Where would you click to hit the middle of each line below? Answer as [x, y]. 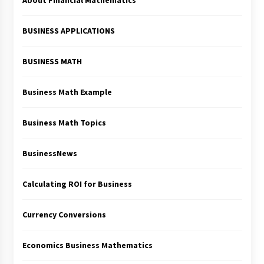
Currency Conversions [64, 215]
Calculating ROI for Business [77, 184]
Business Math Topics [64, 123]
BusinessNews [49, 154]
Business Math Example [67, 92]
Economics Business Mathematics [87, 245]
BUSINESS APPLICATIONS [68, 31]
